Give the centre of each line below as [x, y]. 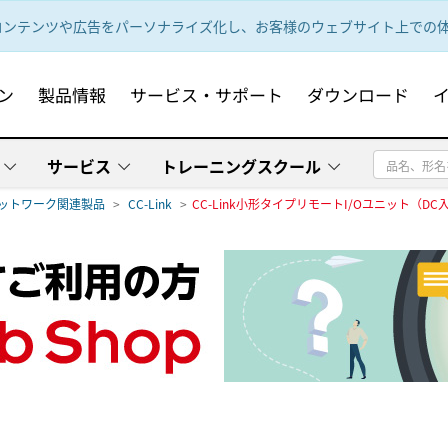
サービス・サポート [207, 94]
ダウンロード [358, 94]
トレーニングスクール [241, 166]
